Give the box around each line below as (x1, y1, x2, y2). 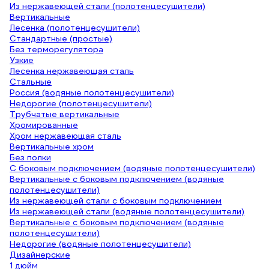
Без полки (10, 152, 51, 163)
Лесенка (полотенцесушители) (10, 22, 140, 33)
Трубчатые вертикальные (10, 109, 119, 119)
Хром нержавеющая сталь (10, 130, 121, 141)
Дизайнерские (10, 249, 70, 260)
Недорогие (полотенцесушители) (10, 98, 152, 109)
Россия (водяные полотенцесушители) (10, 87, 174, 98)
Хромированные (10, 119, 78, 130)
